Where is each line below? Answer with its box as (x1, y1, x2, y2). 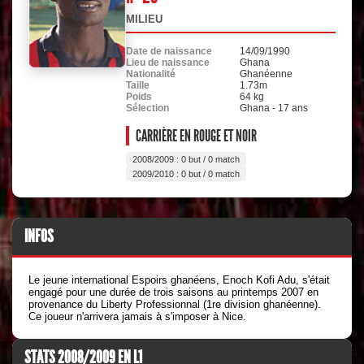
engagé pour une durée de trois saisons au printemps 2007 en (28, 286, 318, 298)
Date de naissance (126, 45, 212, 57)
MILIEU (126, 13, 162, 25)
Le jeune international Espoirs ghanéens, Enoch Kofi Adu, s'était (28, 274, 330, 286)
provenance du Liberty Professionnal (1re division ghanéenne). (28, 298, 321, 310)
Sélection (126, 102, 169, 114)
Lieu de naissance (126, 57, 210, 68)
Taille (126, 80, 149, 91)
